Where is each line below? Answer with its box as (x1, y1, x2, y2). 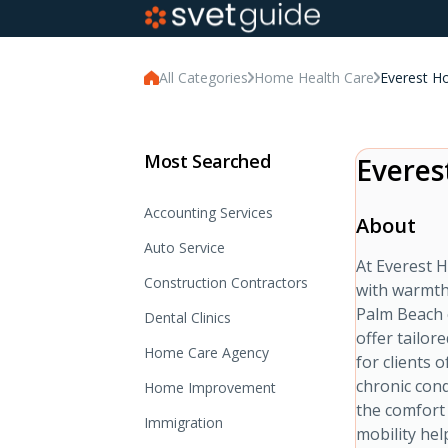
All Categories (159, 68, 248, 87)
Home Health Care (254, 68, 374, 87)
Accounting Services (144, 203, 273, 222)
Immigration (144, 413, 223, 432)
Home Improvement (144, 378, 276, 397)
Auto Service (144, 238, 225, 257)
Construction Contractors (144, 273, 308, 292)
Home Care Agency (144, 343, 269, 362)
